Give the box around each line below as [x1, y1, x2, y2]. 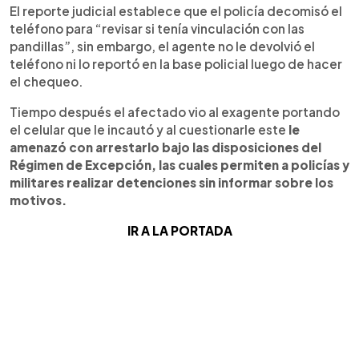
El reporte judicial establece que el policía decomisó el [10, 3, 342, 18]
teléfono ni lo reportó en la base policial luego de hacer [10, 56, 342, 71]
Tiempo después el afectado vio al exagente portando [10, 104, 340, 119]
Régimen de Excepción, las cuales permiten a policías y [10, 157, 349, 172]
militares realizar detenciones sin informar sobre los [10, 175, 333, 190]
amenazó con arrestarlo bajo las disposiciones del [10, 139, 321, 155]
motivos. [10, 192, 67, 208]
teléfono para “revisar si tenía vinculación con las [10, 21, 305, 36]
